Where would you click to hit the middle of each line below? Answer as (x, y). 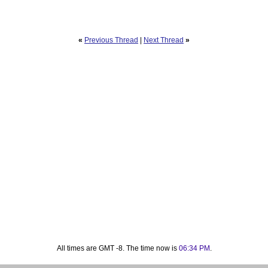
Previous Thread (111, 40)
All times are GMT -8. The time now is (118, 248)
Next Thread (164, 40)
